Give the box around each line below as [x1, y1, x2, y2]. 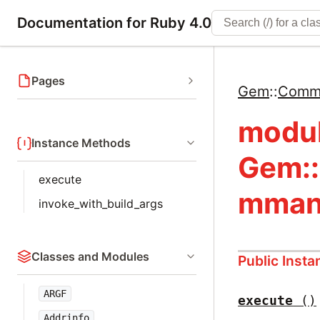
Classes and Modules [31, 249, 149, 264]
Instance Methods [31, 136, 131, 150]
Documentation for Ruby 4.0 [17, 14, 211, 31]
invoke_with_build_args [39, 196, 163, 211]
